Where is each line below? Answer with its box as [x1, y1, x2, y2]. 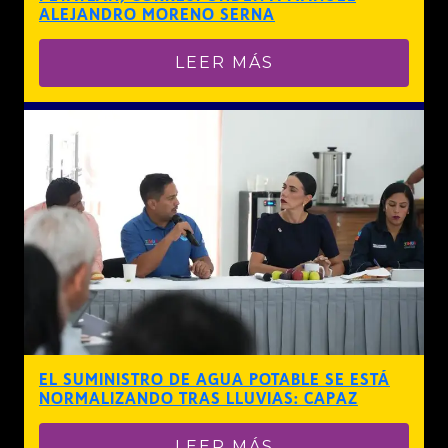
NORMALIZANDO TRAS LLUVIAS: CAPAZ [39, 388, 358, 408]
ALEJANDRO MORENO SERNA [39, 4, 275, 24]
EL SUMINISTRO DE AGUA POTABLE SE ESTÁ [39, 369, 390, 389]
